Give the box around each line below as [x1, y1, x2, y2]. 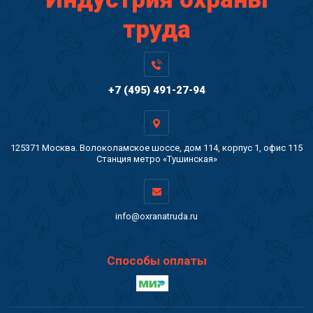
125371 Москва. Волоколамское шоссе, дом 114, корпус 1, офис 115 [10, 142, 303, 153]
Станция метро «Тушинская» [96, 153, 217, 164]
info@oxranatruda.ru [115, 210, 198, 221]
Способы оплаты [106, 253, 207, 268]
